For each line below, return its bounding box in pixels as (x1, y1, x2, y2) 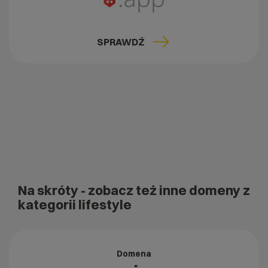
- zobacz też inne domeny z (81, 182, 250, 199)
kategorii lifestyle (18, 196, 132, 214)
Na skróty (18, 182, 81, 199)
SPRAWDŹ (97, 36, 145, 48)
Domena (117, 248, 151, 260)
